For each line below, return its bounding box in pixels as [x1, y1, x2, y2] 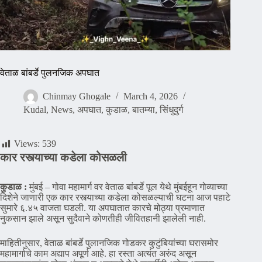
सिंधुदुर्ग [160, 105, 183, 115]
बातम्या [132, 105, 155, 115]
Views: [14, 139, 40, 149]
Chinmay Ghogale [43, 91, 111, 102]
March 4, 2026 [123, 91, 178, 102]
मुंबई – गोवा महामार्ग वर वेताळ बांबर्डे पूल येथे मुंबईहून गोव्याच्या [27, 181, 227, 192]
